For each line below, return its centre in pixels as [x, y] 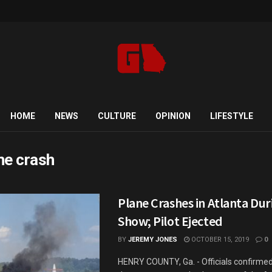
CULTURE [117, 116]
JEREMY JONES [153, 240]
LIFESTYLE [231, 116]
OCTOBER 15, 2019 [219, 240]
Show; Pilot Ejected [170, 221]
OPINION [173, 116]
